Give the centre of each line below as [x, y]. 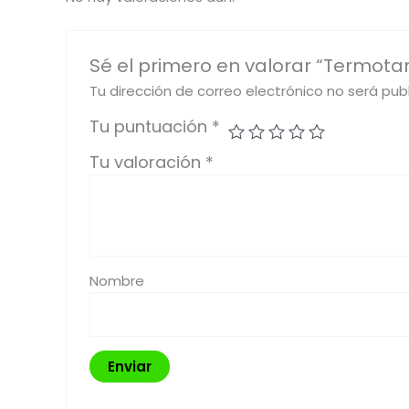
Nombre [117, 281]
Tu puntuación [151, 127]
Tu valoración [148, 163]
